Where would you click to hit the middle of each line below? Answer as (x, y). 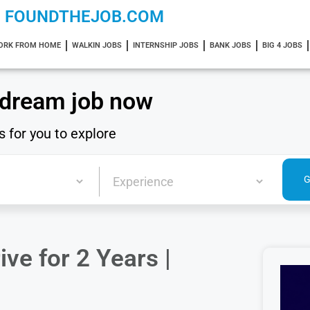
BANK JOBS (230, 45)
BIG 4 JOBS (282, 45)
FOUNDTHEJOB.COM (84, 17)
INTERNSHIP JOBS (165, 45)
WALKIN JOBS (97, 45)
